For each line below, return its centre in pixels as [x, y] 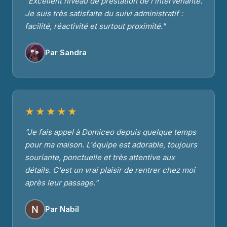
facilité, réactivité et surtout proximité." [95, 26]
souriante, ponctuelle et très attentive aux [100, 157]
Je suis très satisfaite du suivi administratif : [104, 13]
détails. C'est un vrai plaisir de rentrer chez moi [110, 170]
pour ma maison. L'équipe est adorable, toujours [111, 144]
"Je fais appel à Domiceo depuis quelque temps [110, 132]
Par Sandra [66, 53]
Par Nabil [62, 209]
